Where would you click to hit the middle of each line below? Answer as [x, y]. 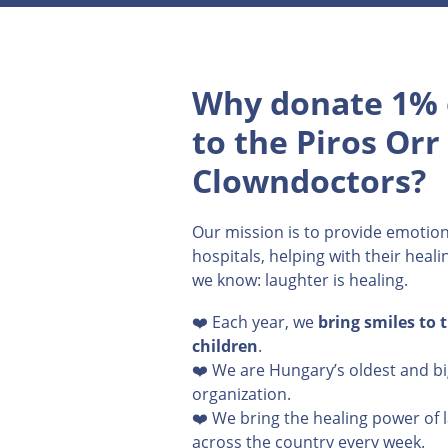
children [225, 345]
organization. [241, 393]
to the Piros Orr [316, 141]
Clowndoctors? [309, 180]
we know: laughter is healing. [300, 279]
